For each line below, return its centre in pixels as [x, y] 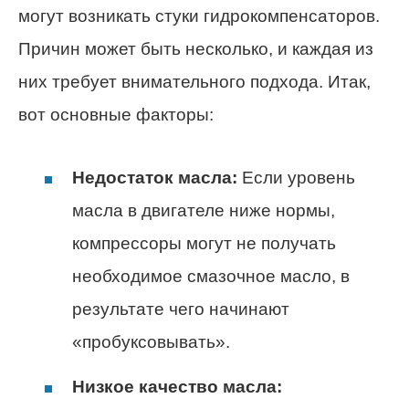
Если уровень [296, 177]
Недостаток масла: [155, 177]
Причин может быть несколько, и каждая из [196, 49]
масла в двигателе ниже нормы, [204, 210]
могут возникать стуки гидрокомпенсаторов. [199, 16]
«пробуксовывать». [151, 341]
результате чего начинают [181, 309]
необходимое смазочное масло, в [211, 276]
